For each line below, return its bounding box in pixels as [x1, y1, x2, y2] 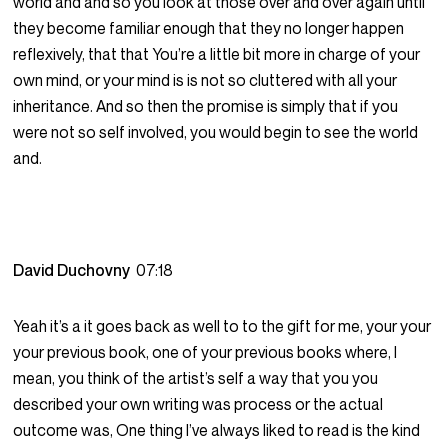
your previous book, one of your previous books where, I [13, 342, 398, 363]
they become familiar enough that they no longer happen [13, 18, 405, 39]
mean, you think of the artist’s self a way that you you [13, 368, 379, 389]
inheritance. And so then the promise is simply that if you [13, 96, 399, 117]
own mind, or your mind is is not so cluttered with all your [13, 70, 398, 91]
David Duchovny [13, 260, 137, 281]
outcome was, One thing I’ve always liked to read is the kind [13, 420, 421, 441]
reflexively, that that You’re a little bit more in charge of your [13, 44, 421, 65]
